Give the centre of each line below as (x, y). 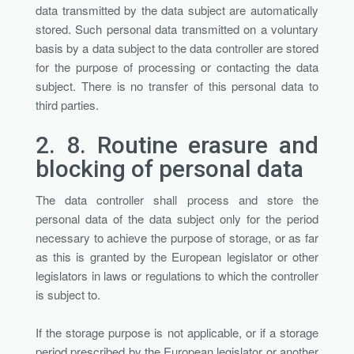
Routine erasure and (207, 145)
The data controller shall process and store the (177, 199)
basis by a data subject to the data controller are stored (177, 47)
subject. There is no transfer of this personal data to (177, 85)
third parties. (67, 104)
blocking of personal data (169, 168)
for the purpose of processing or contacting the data (177, 66)
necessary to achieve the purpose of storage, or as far (177, 237)
